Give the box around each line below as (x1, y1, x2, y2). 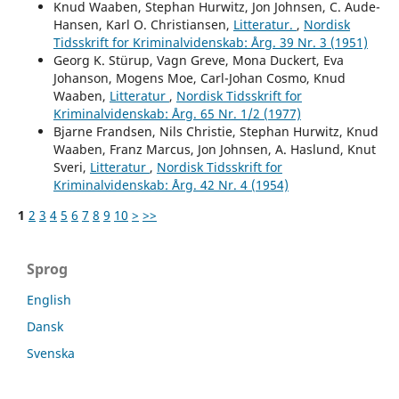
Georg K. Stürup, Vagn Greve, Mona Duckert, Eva (53, 51, 344, 69)
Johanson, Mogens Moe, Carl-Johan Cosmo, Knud (53, 69, 346, 86)
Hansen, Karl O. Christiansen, (53, 15, 233, 33)
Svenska (27, 344, 75, 362)
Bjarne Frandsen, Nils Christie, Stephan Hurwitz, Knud (53, 122, 379, 140)
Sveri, (53, 158, 90, 175)
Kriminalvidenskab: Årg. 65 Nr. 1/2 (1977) (53, 104, 301, 122)
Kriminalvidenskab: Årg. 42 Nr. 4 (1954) (53, 175, 289, 193)
